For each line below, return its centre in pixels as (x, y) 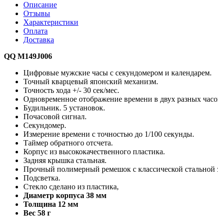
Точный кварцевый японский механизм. (92, 81)
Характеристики (51, 22)
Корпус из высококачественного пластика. (94, 151)
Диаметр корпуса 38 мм (66, 195)
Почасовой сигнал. (55, 116)
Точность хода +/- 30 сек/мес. (71, 90)
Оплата (36, 31)
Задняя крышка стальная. (65, 160)
